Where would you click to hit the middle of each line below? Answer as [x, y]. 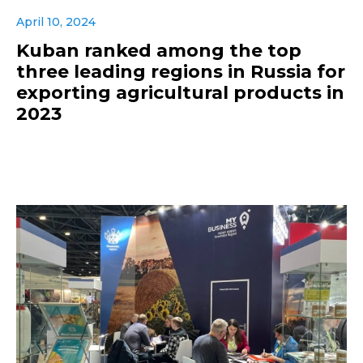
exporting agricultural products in [180, 92]
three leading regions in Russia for [181, 71]
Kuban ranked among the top [159, 50]
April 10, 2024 [56, 21]
